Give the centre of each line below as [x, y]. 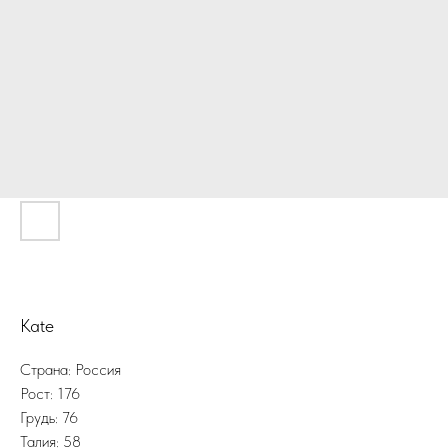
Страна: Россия [70, 369]
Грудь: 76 [49, 417]
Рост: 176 [50, 393]
